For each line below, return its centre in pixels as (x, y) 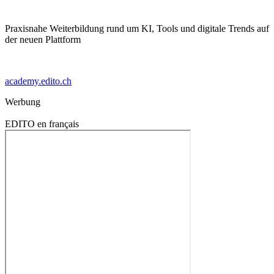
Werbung (23, 102)
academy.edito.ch (38, 81)
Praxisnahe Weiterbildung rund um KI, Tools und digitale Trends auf (137, 28)
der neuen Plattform (43, 39)
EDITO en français (42, 124)
